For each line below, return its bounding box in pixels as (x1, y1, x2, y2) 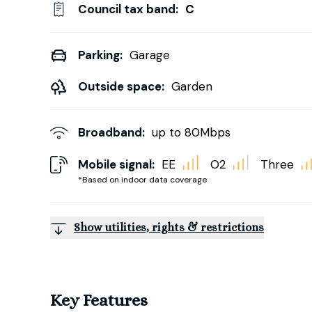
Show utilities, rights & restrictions (74, 220, 264, 234)
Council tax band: (78, 1, 178, 17)
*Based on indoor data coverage (78, 173, 207, 185)
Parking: (78, 47, 123, 63)
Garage (130, 47, 170, 63)
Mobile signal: (78, 156, 155, 172)
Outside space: (78, 79, 164, 94)
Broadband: (78, 125, 145, 140)
